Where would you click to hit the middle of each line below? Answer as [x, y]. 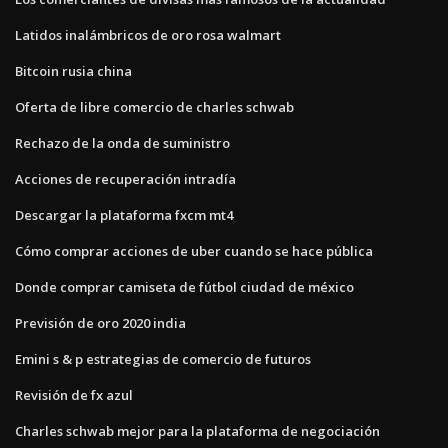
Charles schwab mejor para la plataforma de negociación [197, 430]
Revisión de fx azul [74, 394]
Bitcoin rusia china [73, 70]
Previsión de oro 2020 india [100, 322]
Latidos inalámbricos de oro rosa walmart [148, 34]
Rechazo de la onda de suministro [122, 142]
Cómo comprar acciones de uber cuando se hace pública [194, 250]
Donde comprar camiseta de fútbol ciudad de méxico [184, 286]
